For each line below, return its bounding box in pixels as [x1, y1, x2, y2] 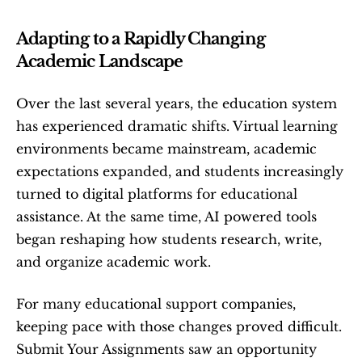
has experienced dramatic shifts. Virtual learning [16, 118, 338, 134]
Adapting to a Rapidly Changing [16, 29, 265, 48]
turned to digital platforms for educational [16, 186, 297, 202]
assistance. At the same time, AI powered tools [16, 208, 317, 225]
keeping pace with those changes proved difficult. [16, 318, 342, 335]
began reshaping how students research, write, [16, 231, 322, 247]
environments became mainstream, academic [16, 141, 317, 157]
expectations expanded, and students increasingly [16, 163, 343, 179]
